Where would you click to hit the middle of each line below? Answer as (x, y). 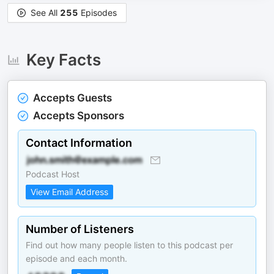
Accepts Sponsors (79, 116)
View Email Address (69, 192)
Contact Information (79, 143)
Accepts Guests (72, 98)
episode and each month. (76, 258)
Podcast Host (53, 174)
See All (45, 13)
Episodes (98, 13)
